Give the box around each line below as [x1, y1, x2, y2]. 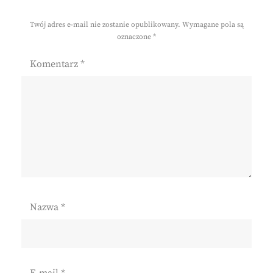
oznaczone [117, 32, 153, 41]
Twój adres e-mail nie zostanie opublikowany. [29, 20, 180, 29]
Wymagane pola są [182, 20, 244, 29]
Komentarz [30, 58, 80, 70]
